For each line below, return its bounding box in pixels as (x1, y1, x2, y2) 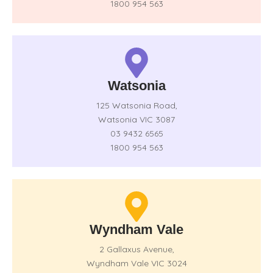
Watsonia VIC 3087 (98, 113, 175, 125)
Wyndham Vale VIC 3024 (86, 257, 187, 269)
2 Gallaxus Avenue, (99, 243, 174, 255)
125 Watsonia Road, (96, 99, 177, 111)
